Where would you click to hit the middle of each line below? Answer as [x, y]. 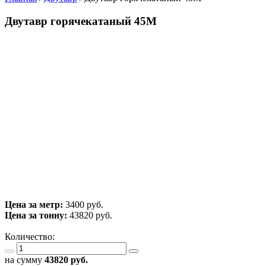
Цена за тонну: [36, 216]
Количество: [32, 237]
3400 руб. [84, 205]
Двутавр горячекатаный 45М [81, 21]
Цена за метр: [35, 205]
